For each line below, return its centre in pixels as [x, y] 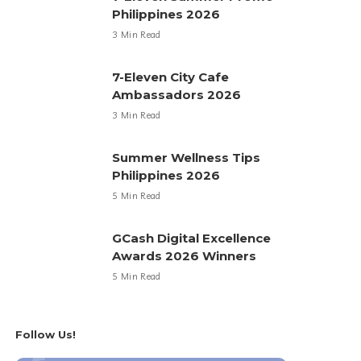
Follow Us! [46, 334]
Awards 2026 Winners [185, 256]
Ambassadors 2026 [177, 95]
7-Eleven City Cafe [171, 77]
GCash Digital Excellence [192, 238]
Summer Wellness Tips [187, 158]
